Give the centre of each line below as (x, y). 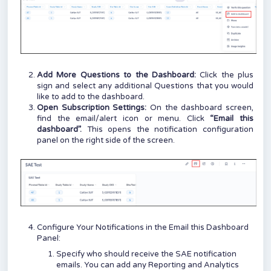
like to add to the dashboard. (91, 96)
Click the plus (227, 75)
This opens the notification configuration (170, 129)
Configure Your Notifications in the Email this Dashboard (143, 228)
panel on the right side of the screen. (106, 140)
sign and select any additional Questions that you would (145, 86)
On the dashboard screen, (200, 107)
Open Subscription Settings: (92, 107)
